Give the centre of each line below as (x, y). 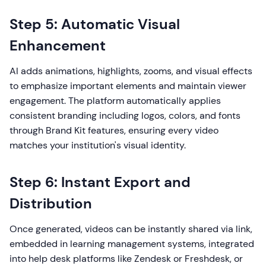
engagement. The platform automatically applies (115, 101)
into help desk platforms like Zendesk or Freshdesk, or (126, 259)
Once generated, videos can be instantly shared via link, (131, 229)
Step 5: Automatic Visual (95, 24)
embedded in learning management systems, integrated (132, 244)
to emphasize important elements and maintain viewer (128, 86)
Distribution (51, 203)
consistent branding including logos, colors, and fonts (125, 115)
